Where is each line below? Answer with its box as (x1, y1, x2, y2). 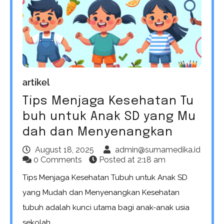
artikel (22, 76, 49, 87)
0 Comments (31, 154, 84, 164)
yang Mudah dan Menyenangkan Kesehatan (22, 187, 179, 197)
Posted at (97, 154, 137, 164)
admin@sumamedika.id (115, 144, 200, 154)
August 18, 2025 (35, 144, 94, 154)
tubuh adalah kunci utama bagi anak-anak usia (22, 202, 189, 212)
